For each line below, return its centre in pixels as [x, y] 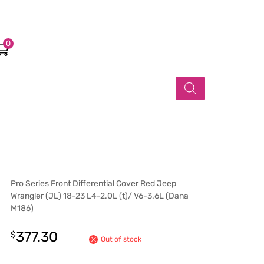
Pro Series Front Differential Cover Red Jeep [93, 183]
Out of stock [121, 239]
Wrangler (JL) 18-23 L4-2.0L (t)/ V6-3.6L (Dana [100, 196]
